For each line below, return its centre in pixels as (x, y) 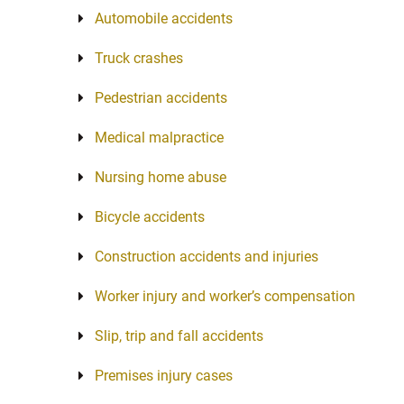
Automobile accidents (164, 18)
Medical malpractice (159, 138)
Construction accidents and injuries (207, 257)
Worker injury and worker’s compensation (225, 296)
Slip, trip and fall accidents (179, 336)
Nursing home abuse (161, 177)
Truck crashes (139, 58)
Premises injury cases (164, 376)
